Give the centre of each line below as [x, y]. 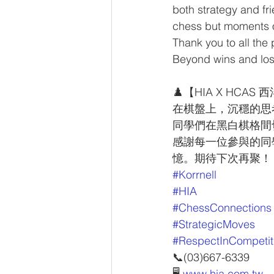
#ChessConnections [222, 208]
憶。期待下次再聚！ [222, 158]
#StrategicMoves [214, 224]
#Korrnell [194, 175]
